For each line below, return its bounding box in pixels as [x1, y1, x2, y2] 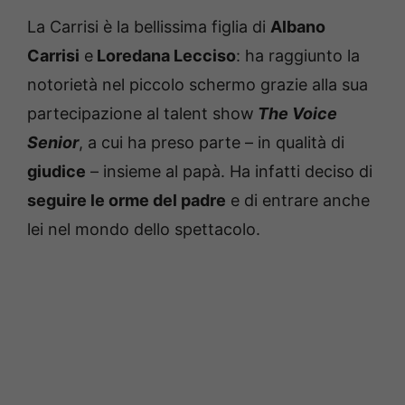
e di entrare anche [226, 190, 370, 210]
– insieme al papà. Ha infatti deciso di [86, 161, 372, 181]
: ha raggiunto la [236, 45, 360, 65]
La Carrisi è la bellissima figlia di [27, 16, 270, 36]
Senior [27, 132, 79, 152]
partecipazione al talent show [27, 103, 254, 123]
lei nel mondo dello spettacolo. [27, 219, 260, 239]
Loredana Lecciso [93, 45, 236, 65]
